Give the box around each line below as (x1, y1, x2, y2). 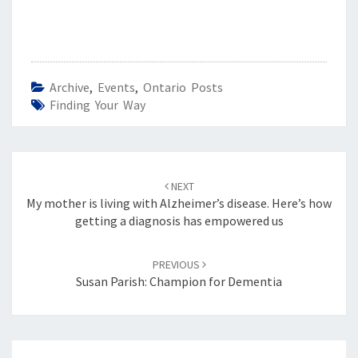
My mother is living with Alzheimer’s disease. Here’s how (26, 194, 332, 211)
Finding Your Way (50, 96, 145, 113)
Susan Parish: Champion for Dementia (76, 272, 282, 289)
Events (97, 78, 135, 95)
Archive (50, 78, 89, 95)
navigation (11, 168, 92, 190)
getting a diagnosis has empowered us (74, 212, 284, 229)
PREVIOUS (152, 257, 202, 272)
